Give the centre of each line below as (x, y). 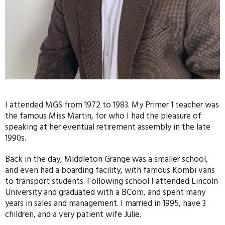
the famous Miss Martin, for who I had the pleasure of (103, 116)
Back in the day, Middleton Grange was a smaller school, (106, 159)
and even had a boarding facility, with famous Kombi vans (110, 170)
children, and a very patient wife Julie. (73, 214)
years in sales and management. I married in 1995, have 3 (105, 203)
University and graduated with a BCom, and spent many (105, 192)
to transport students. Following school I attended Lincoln (111, 181)
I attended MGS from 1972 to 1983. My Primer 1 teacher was (112, 105)
